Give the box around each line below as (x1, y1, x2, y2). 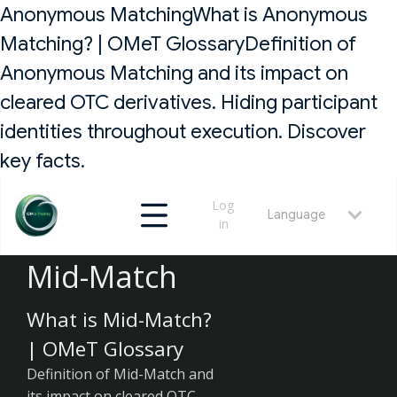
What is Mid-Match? (27, 306, 212, 334)
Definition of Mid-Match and (27, 364, 214, 385)
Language (268, 206, 325, 222)
